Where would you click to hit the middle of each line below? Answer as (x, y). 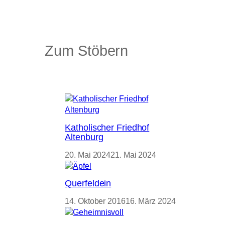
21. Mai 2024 (133, 155)
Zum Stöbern (87, 51)
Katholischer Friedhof (107, 128)
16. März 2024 (150, 201)
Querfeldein (88, 184)
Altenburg (84, 137)
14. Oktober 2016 (95, 201)
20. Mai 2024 (88, 155)
